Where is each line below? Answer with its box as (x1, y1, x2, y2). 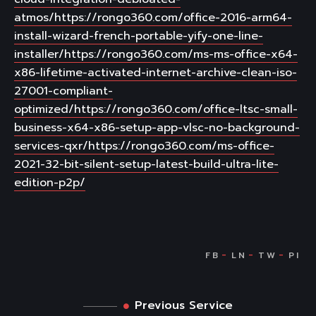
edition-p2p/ (14, 174, 85, 191)
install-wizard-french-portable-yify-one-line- (14, 28, 263, 44)
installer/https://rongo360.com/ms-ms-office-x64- (14, 46, 298, 63)
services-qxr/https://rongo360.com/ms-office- (14, 138, 274, 154)
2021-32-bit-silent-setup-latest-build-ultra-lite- (14, 156, 279, 173)
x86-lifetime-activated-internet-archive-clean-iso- (14, 64, 297, 81)
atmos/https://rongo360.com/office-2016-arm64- (14, 9, 292, 26)
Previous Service (135, 297, 233, 314)
